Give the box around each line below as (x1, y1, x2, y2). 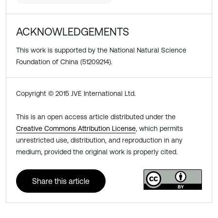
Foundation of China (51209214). (16, 58, 112, 66)
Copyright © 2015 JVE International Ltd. (16, 90, 136, 98)
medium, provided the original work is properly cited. (16, 148, 178, 156)
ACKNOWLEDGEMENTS (16, 26, 129, 38)
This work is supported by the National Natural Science (16, 46, 186, 54)
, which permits (136, 125, 183, 133)
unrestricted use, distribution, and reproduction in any (16, 136, 182, 145)
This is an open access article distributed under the (16, 113, 176, 121)
